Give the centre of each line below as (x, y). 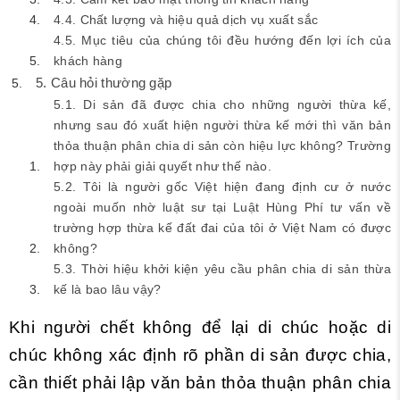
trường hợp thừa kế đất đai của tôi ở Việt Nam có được (222, 228)
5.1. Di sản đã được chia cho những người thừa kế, (222, 104)
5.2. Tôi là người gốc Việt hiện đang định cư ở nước (222, 187)
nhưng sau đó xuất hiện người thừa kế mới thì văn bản (222, 125)
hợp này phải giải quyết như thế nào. (165, 166)
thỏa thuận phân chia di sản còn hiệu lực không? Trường (222, 146)
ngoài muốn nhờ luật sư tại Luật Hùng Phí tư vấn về (222, 207)
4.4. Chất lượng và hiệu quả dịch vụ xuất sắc (186, 20)
